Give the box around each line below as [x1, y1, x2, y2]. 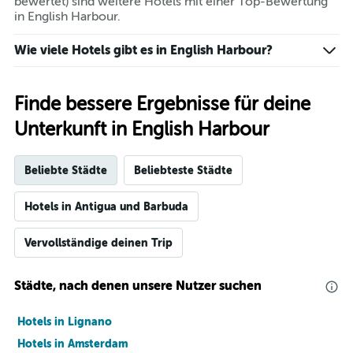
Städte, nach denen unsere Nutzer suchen [14, 278, 262, 294]
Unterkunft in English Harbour [14, 119, 269, 141]
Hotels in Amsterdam [17, 337, 128, 351]
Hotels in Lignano [17, 315, 112, 329]
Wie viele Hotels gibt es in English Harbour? [14, 43, 273, 58]
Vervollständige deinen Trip [24, 236, 173, 250]
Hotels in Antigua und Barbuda [24, 200, 188, 214]
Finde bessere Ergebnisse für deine [14, 94, 310, 116]
